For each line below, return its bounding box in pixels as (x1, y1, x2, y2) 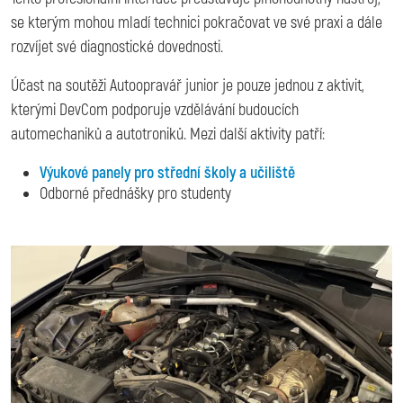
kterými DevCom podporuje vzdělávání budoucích (11, 99, 299, 121)
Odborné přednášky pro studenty (40, 183, 231, 204)
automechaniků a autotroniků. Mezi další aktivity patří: (11, 123, 325, 145)
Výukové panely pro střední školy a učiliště (40, 162, 295, 184)
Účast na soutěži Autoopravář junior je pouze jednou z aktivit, (11, 75, 364, 96)
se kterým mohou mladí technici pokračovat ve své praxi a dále (11, 12, 382, 33)
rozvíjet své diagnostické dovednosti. (11, 36, 223, 58)
